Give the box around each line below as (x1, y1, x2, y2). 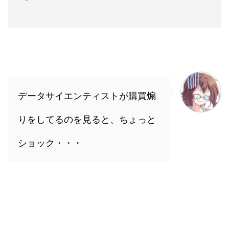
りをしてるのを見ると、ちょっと (18, 114, 156, 125)
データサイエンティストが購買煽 (18, 90, 156, 102)
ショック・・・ (18, 138, 82, 149)
